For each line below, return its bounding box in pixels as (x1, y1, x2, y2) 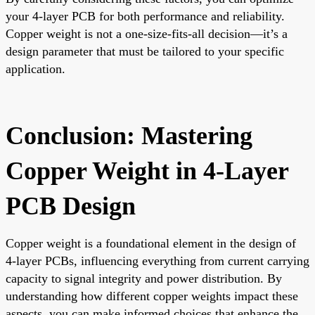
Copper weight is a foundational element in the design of (6, 236, 296, 250)
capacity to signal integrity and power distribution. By (6, 271, 282, 285)
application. (6, 61, 65, 76)
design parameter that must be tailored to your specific (6, 44, 284, 58)
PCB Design (6, 191, 136, 220)
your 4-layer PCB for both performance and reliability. (6, 8, 285, 23)
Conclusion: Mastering (6, 121, 252, 150)
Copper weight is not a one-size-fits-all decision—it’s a (6, 26, 288, 41)
